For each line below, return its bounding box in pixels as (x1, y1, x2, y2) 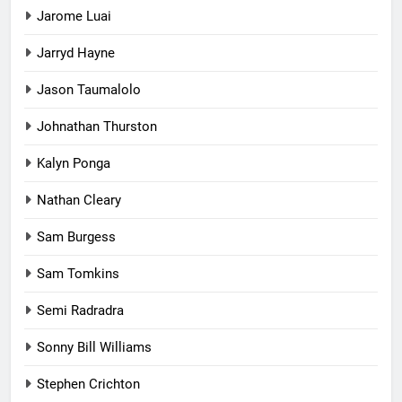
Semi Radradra (37, 301, 124, 319)
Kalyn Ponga (37, 154, 110, 171)
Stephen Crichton (37, 375, 140, 392)
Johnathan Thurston (37, 118, 157, 135)
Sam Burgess (37, 228, 116, 245)
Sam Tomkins (37, 265, 119, 282)
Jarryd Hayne (37, 44, 115, 61)
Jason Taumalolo (37, 81, 141, 98)
